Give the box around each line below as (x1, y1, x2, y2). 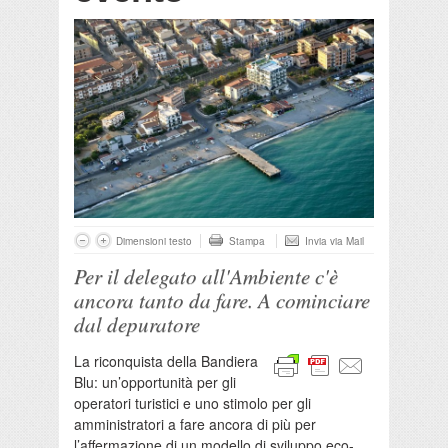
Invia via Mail (305, 234, 364, 249)
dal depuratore (74, 310, 200, 339)
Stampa (229, 234, 265, 249)
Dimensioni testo (116, 234, 192, 249)
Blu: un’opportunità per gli (74, 372, 236, 393)
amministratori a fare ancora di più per (74, 414, 316, 435)
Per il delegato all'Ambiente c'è (74, 262, 338, 291)
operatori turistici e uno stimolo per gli (74, 393, 311, 414)
